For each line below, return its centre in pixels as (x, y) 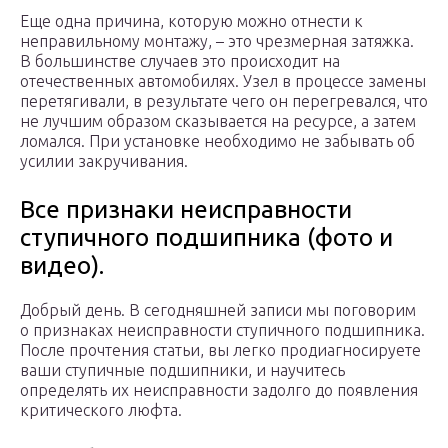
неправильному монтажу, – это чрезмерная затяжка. (217, 41)
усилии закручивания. (104, 161)
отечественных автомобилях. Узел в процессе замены (223, 81)
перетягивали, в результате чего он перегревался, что (224, 101)
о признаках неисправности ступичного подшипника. (222, 330)
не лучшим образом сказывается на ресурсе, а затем (218, 121)
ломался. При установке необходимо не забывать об (217, 141)
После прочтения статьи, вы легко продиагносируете (220, 350)
